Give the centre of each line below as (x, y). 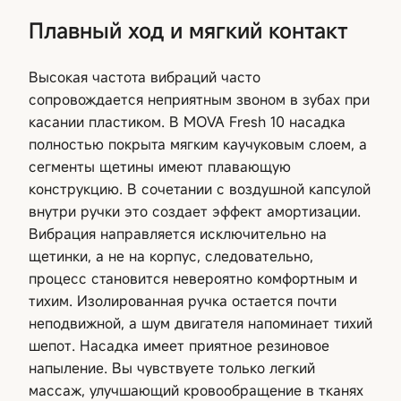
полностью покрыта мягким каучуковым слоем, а (198, 144)
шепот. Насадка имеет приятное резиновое (179, 345)
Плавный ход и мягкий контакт (188, 30)
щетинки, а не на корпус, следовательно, (171, 256)
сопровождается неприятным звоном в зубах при (199, 99)
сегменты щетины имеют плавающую (160, 166)
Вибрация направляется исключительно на (178, 233)
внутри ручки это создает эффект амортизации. (195, 211)
